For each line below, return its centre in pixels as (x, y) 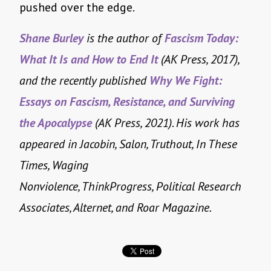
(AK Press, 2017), (200, 60)
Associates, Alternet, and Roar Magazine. (116, 208)
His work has (208, 123)
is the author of (126, 38)
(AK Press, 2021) (133, 123)
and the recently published (84, 81)
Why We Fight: (186, 81)
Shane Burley (51, 38)
